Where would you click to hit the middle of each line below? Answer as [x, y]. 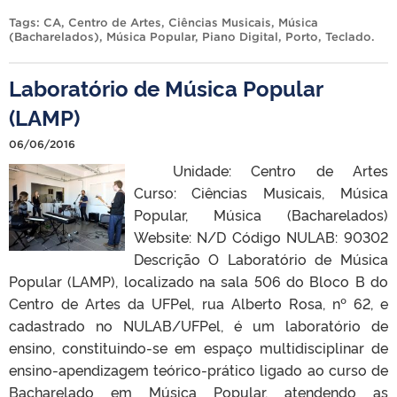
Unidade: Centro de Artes [261, 171]
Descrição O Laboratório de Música [261, 259]
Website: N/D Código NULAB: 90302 [261, 237]
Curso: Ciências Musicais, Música [261, 193]
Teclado [348, 37]
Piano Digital [240, 37]
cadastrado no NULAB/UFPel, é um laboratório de [198, 326]
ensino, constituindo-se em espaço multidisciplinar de [198, 348]
